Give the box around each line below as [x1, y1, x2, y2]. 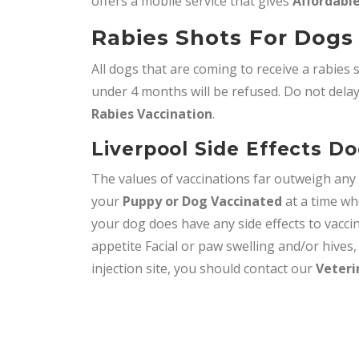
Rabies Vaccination [91, 104, 212, 123]
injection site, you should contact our [91, 259, 316, 277]
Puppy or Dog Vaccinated [123, 192, 282, 210]
